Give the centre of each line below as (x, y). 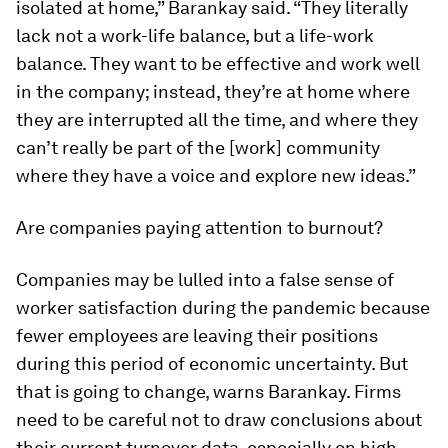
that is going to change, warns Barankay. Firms (208, 391)
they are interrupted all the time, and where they (217, 119)
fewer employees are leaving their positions (197, 335)
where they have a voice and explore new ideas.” (216, 175)
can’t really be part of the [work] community (198, 147)
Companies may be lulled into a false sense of (205, 279)
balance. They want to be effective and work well (218, 63)
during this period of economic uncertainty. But (212, 363)
